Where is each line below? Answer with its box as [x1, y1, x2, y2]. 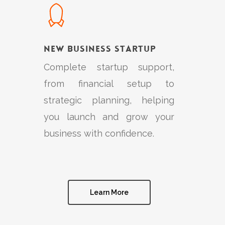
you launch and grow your [44, 111, 175, 122]
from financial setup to [44, 78, 175, 89]
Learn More [89, 188, 129, 196]
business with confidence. [44, 128, 155, 139]
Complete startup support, [44, 61, 175, 72]
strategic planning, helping [44, 94, 175, 105]
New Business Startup [44, 42, 157, 55]
